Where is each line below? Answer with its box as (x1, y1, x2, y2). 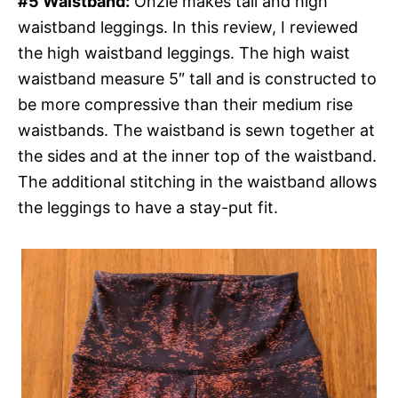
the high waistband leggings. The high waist (18, 43, 350, 62)
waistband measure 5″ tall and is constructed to (18, 68, 377, 88)
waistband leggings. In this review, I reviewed (18, 17, 358, 36)
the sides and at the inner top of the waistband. (18, 146, 377, 165)
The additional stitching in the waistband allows (18, 171, 377, 191)
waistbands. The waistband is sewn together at (18, 120, 375, 139)
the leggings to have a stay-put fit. (18, 197, 278, 217)
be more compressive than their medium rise (18, 94, 353, 114)
